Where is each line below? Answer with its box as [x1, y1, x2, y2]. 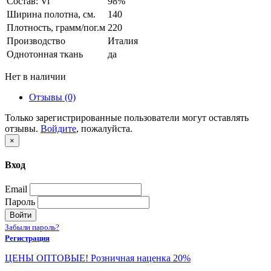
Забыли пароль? [5, 223, 59, 232]
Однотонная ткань [7, 48, 83, 59]
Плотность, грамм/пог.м [7, 22, 105, 33]
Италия [108, 35, 138, 46]
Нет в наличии [5, 71, 66, 82]
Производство [7, 35, 65, 46]
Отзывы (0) [29, 91, 76, 102]
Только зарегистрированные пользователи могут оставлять [5, 112, 249, 123]
